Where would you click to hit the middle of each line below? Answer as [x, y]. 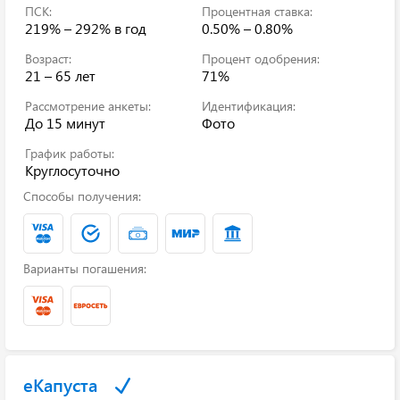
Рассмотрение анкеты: [88, 106]
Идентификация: [249, 106]
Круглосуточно [72, 170]
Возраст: [48, 58]
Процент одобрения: [261, 58]
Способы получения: [82, 196]
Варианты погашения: [85, 268]
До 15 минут [65, 123]
